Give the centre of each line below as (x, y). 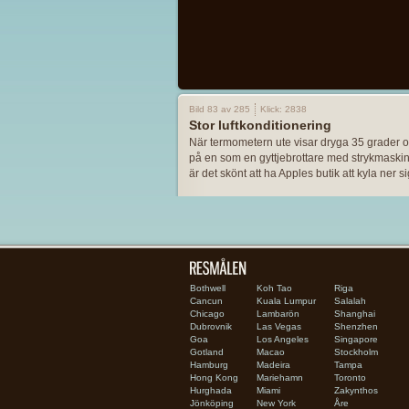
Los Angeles (282, 339)
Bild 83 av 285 (219, 109)
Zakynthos (356, 390)
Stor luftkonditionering (260, 125)
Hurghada (210, 390)
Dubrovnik (210, 326)
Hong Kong (214, 378)
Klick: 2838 (283, 109)
